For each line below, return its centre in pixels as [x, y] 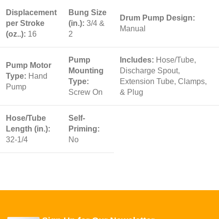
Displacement [31, 13]
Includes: [138, 60]
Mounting [86, 71]
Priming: [84, 129]
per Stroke [25, 23]
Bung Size [88, 13]
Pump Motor [29, 66]
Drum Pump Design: [157, 18]
